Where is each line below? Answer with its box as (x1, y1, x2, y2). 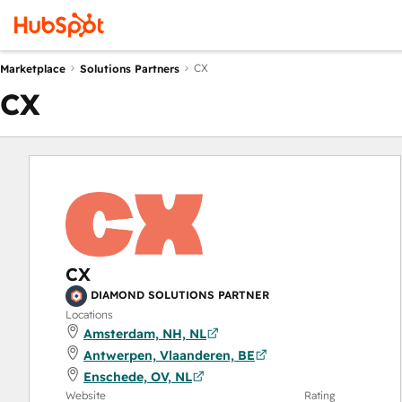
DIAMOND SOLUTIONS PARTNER (91, 288, 269, 302)
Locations (66, 308, 113, 321)
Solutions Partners (80, 61, 179, 75)
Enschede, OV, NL (83, 369, 192, 385)
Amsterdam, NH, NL (83, 326, 206, 342)
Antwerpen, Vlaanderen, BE (83, 347, 255, 363)
